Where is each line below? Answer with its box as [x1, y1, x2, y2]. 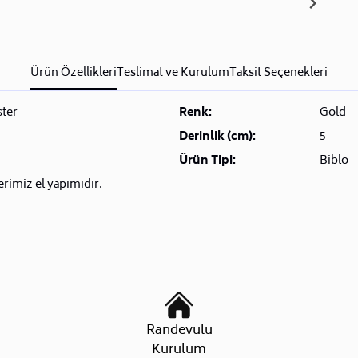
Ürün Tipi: [179, 150, 236, 171]
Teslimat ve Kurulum [117, 62, 229, 83]
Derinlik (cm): [179, 126, 256, 147]
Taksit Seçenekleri [229, 62, 328, 83]
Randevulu [145, 319, 213, 342]
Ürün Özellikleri [30, 62, 117, 83]
